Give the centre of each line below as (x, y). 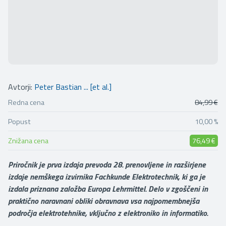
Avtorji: (21, 87)
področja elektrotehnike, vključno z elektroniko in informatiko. (108, 213)
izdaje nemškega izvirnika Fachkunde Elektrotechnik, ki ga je (107, 176)
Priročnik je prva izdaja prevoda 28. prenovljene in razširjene (107, 164)
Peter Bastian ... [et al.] (73, 87)
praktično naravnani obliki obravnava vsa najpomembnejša (104, 201)
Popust (19, 121)
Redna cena (26, 102)
